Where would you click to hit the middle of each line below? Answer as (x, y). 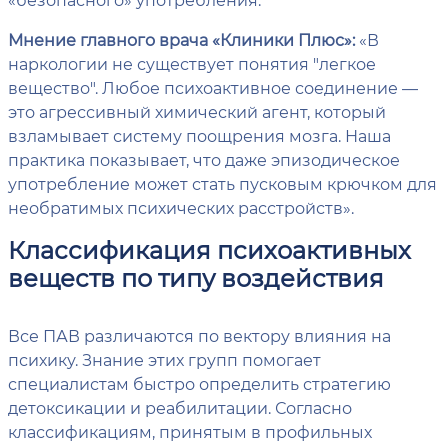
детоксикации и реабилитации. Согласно (180, 407)
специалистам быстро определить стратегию (199, 383)
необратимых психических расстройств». (181, 207)
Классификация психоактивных (209, 249)
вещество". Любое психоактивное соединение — (213, 87)
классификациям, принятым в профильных (190, 431)
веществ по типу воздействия (196, 277)
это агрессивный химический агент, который (197, 111)
